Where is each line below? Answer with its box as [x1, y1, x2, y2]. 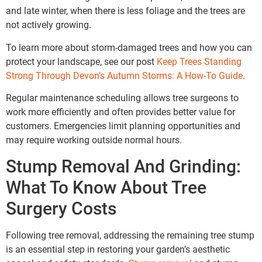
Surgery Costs [6, 198, 116, 219]
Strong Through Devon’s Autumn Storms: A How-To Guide [6, 70, 243, 81]
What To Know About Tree [6, 177, 206, 198]
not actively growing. [6, 19, 91, 31]
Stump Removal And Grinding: [6, 156, 241, 177]
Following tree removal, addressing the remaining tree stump [6, 229, 254, 241]
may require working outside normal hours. [6, 135, 182, 146]
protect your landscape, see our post [6, 56, 157, 67]
